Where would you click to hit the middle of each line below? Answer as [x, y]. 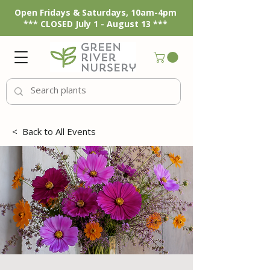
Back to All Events [59, 132]
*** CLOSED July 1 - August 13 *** [96, 24]
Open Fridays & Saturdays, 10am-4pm [96, 12]
